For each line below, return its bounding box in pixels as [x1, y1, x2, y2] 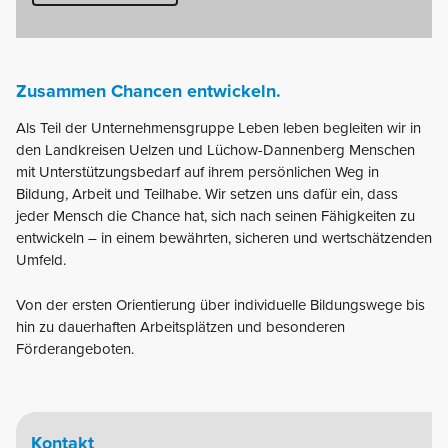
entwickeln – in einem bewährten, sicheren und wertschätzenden [16, 229, 432, 248]
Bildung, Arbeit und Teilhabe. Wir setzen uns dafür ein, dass [16, 185, 398, 204]
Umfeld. [16, 251, 66, 270]
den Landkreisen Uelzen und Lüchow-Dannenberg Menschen [16, 141, 415, 160]
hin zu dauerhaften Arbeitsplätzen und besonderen [16, 317, 345, 336]
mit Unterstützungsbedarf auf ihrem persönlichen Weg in [16, 163, 379, 182]
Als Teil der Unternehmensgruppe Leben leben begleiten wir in [16, 119, 421, 138]
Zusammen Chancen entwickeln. [16, 80, 281, 103]
